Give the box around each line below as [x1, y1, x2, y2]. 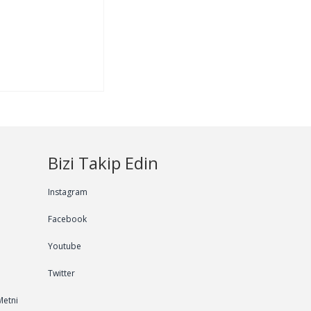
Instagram [47, 185, 87, 198]
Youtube [47, 239, 81, 252]
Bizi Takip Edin [47, 151, 158, 174]
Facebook [47, 212, 87, 225]
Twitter [47, 267, 75, 279]
